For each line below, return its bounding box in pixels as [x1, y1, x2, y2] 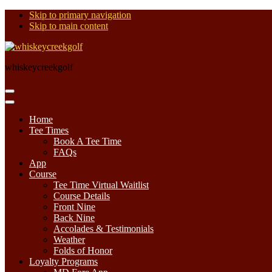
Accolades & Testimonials [53, 223, 154, 234]
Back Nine [53, 212, 95, 223]
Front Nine [53, 202, 95, 212]
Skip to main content [29, 21, 108, 31]
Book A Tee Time [53, 136, 121, 146]
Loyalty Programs [29, 256, 98, 267]
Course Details [53, 191, 110, 201]
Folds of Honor [53, 245, 112, 256]
